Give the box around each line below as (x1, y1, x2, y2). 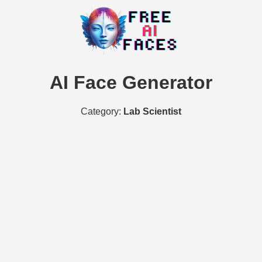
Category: (81, 106, 123, 116)
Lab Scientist (123, 106, 181, 116)
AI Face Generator (50, 72, 212, 94)
